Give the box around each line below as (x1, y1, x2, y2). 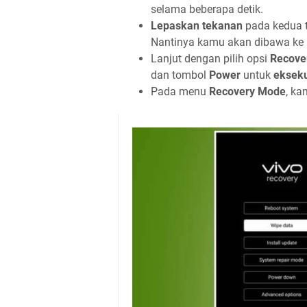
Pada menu (151, 85, 209, 98)
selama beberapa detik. (151, 3, 263, 16)
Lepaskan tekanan (151, 19, 243, 32)
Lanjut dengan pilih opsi (151, 52, 270, 65)
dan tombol (151, 69, 209, 82)
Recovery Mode (209, 85, 286, 98)
